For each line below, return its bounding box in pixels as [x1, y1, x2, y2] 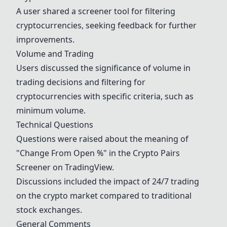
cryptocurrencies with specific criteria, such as [16, 91, 194, 102]
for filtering [129, 6, 175, 17]
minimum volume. [16, 105, 86, 116]
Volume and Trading [16, 48, 94, 59]
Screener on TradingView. [16, 162, 114, 173]
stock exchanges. [16, 204, 82, 215]
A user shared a [16, 6, 78, 17]
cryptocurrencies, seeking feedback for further [16, 20, 197, 31]
